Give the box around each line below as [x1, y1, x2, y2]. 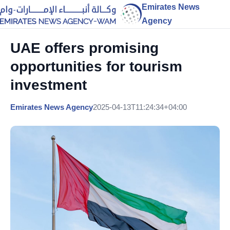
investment [10, 77, 87, 93]
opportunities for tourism [10, 59, 182, 74]
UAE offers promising [10, 40, 159, 56]
